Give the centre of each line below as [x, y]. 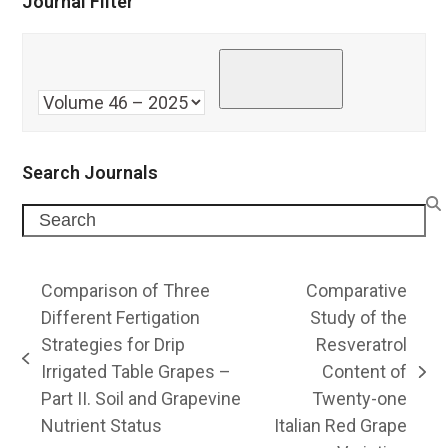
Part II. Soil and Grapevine [140, 399]
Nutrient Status [101, 426]
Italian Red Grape [341, 426]
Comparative [357, 291]
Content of [365, 372]
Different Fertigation [120, 318]
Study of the [359, 318]
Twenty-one [360, 399]
